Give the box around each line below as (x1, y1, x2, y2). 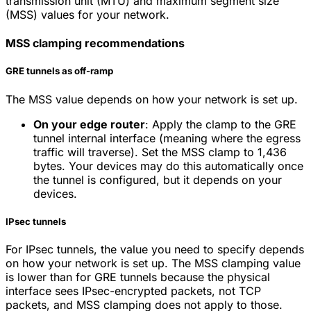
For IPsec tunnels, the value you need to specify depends (6, 242, 304, 256)
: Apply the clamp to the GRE (145, 117, 296, 131)
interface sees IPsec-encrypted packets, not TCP (6, 283, 261, 298)
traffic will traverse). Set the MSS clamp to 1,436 (33, 144, 287, 159)
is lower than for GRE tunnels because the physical (6, 269, 270, 284)
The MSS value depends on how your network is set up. (6, 92, 298, 106)
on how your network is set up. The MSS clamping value (6, 255, 301, 270)
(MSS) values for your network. (6, 7, 169, 22)
